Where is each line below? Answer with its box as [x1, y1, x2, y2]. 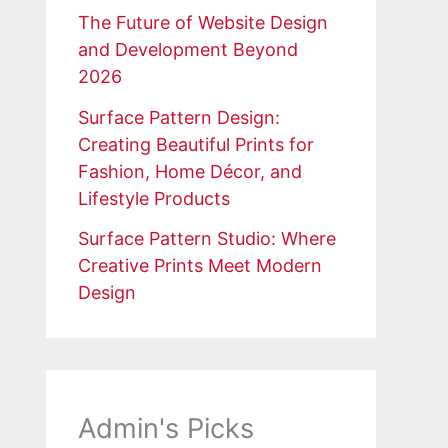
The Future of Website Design [78, 12, 328, 34]
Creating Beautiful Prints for [78, 133, 314, 155]
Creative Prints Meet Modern [78, 255, 322, 277]
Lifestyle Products [78, 187, 230, 209]
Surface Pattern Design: [78, 106, 280, 128]
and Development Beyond [78, 39, 298, 61]
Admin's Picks [78, 412, 254, 446]
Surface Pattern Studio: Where [78, 228, 336, 250]
